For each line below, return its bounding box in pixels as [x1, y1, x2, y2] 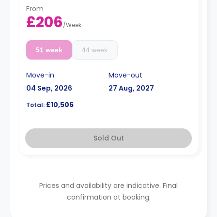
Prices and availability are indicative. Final [39, 181, 178, 190]
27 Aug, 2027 [108, 83, 154, 93]
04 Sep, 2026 [26, 83, 72, 93]
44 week [82, 46, 108, 54]
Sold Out [93, 133, 124, 143]
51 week [35, 46, 62, 54]
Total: [26, 101, 45, 109]
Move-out [108, 70, 142, 80]
